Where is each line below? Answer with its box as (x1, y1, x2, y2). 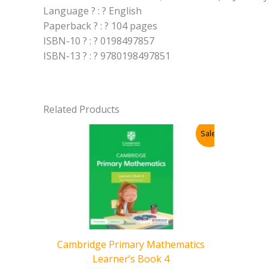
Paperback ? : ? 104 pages (43, 19, 157, 33)
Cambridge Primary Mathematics (57, 237, 205, 251)
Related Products (43, 103, 119, 116)
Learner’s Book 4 (92, 252, 170, 265)
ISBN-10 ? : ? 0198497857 (43, 34, 154, 48)
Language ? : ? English (43, 4, 142, 18)
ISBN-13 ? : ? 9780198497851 (43, 49, 171, 63)
